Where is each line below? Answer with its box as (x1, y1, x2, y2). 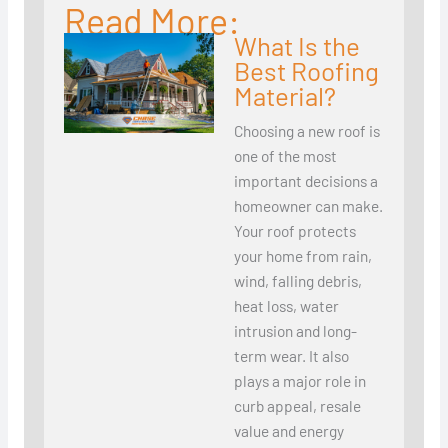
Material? (233, 80, 336, 112)
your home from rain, (233, 246, 372, 266)
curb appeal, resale (233, 396, 361, 416)
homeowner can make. (233, 196, 383, 216)
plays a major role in (233, 371, 366, 391)
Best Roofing (233, 55, 379, 87)
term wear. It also (233, 346, 349, 366)
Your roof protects (233, 221, 356, 241)
